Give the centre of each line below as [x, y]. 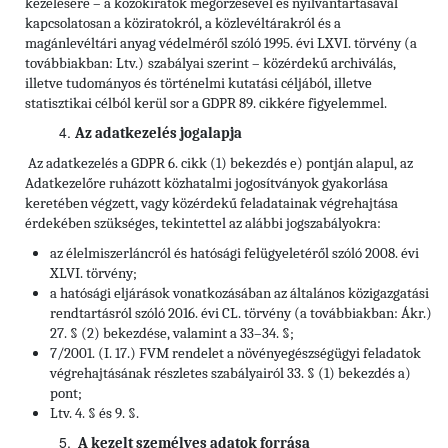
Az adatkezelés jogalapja [158, 134]
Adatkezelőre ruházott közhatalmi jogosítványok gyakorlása [206, 184]
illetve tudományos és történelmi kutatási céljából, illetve [198, 84]
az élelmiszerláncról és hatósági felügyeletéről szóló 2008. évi [234, 254]
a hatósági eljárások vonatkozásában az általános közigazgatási [239, 294]
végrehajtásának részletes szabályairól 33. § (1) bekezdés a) [230, 374]
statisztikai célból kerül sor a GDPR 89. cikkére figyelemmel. [206, 104]
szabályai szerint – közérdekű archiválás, [272, 64]
